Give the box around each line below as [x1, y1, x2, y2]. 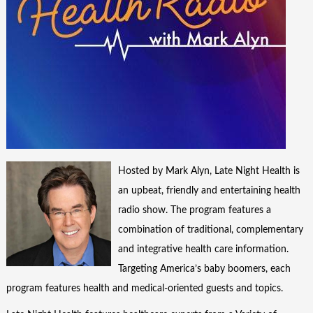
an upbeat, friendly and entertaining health [117, 185, 300, 196]
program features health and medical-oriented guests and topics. [6, 283, 283, 293]
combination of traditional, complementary [117, 224, 303, 235]
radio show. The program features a [117, 205, 271, 215]
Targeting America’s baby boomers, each [117, 263, 291, 274]
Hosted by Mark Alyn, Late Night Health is [117, 166, 300, 176]
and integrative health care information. [117, 244, 289, 254]
